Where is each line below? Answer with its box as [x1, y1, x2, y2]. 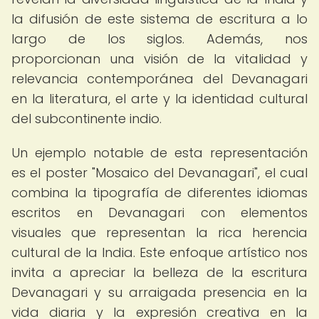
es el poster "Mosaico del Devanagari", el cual [11, 164, 308, 182]
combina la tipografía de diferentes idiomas [11, 184, 308, 202]
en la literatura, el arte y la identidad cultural [11, 90, 308, 108]
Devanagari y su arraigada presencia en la [11, 283, 308, 301]
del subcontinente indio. [11, 110, 162, 127]
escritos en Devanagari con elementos [11, 204, 308, 221]
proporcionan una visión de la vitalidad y [11, 50, 308, 68]
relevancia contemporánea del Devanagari [11, 70, 308, 88]
